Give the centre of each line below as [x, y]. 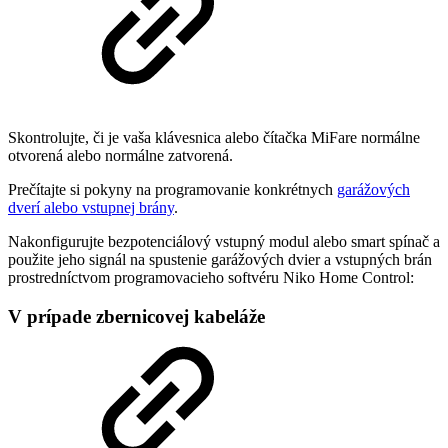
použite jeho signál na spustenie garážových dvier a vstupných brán [220, 259]
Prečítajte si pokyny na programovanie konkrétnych [172, 189]
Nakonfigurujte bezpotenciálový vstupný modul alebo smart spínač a [224, 241]
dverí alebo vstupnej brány [91, 207]
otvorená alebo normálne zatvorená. [120, 155]
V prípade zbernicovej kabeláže [136, 316]
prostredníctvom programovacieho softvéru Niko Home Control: [211, 277]
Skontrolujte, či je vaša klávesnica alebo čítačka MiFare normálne [214, 137]
